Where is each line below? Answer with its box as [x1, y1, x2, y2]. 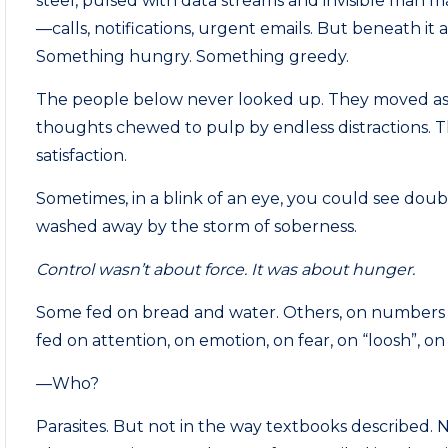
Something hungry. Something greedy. [36, 47, 350, 66]
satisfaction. [36, 146, 128, 165]
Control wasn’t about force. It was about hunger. [36, 260, 416, 279]
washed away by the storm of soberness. [36, 217, 358, 236]
